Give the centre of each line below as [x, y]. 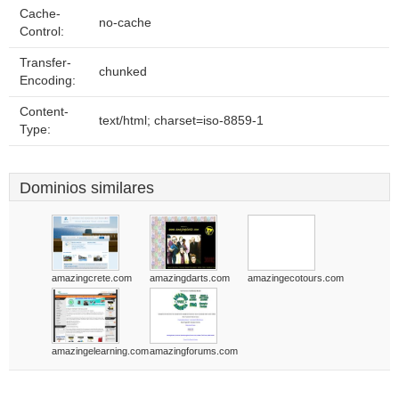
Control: [42, 32]
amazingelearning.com [100, 351]
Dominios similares [87, 188]
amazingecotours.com [296, 278]
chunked [123, 72]
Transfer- [45, 63]
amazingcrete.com [92, 278]
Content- [44, 112]
